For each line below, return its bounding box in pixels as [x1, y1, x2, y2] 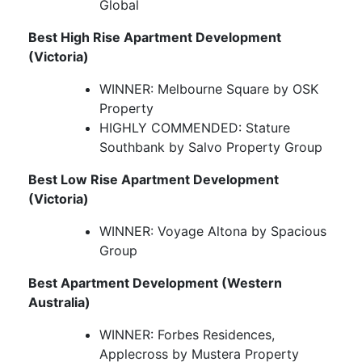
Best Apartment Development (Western [28, 275, 282, 292]
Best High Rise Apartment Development [28, 29, 281, 46]
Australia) [28, 294, 90, 311]
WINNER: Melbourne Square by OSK [99, 81, 318, 98]
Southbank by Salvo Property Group [99, 139, 322, 156]
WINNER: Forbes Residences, [99, 326, 275, 343]
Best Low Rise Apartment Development [28, 171, 279, 188]
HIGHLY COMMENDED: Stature [99, 120, 290, 137]
